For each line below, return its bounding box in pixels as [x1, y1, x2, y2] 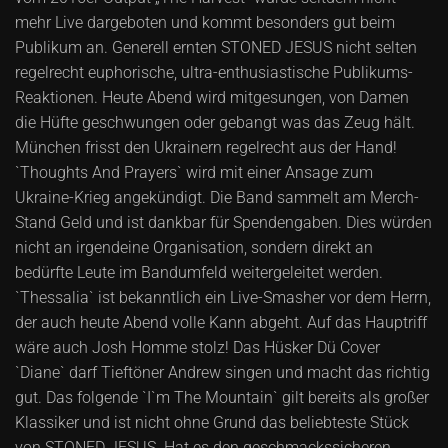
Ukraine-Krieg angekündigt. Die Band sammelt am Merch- [15, 188, 419, 208]
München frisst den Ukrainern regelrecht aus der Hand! [15, 138, 397, 158]
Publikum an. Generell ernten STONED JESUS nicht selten [15, 38, 417, 58]
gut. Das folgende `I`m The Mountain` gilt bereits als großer [15, 388, 429, 408]
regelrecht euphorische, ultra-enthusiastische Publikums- [15, 63, 413, 83]
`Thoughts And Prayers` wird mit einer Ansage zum [15, 163, 373, 183]
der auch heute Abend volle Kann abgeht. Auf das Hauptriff [15, 313, 427, 333]
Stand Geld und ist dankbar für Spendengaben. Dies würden [15, 213, 432, 233]
